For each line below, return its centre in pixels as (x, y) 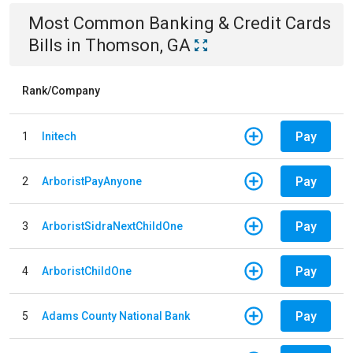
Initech (59, 136)
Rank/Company (61, 91)
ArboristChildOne (87, 271)
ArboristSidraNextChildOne (112, 226)
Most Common (89, 23)
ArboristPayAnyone (92, 181)
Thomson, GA (138, 45)
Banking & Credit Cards (240, 23)
